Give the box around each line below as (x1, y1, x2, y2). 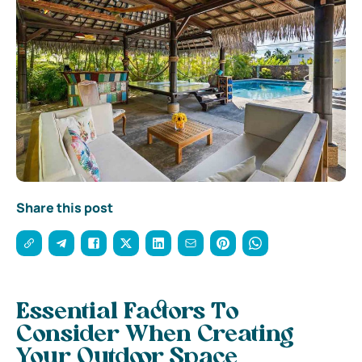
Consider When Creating (16, 323, 294, 347)
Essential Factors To (16, 301, 239, 324)
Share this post (16, 198, 113, 217)
